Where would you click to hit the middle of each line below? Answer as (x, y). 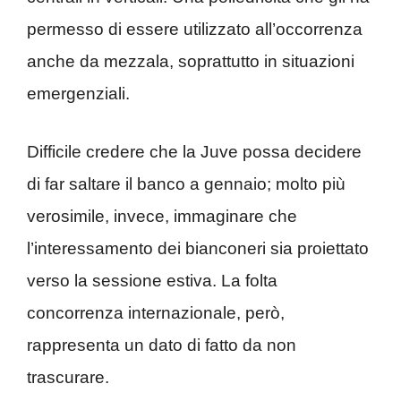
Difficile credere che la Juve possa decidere (194, 151)
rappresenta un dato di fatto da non (162, 345)
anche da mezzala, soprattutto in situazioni (191, 61)
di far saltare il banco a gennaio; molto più (186, 183)
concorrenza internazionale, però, (156, 312)
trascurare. (68, 377)
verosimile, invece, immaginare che (162, 216)
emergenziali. (78, 94)
